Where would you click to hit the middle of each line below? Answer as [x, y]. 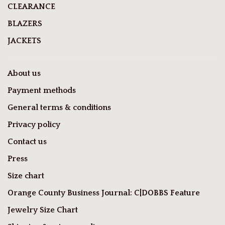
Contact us [27, 142]
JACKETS [24, 41]
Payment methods [42, 91]
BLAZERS [25, 24]
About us [24, 74]
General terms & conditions [59, 108]
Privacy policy [34, 125]
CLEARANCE [31, 7]
